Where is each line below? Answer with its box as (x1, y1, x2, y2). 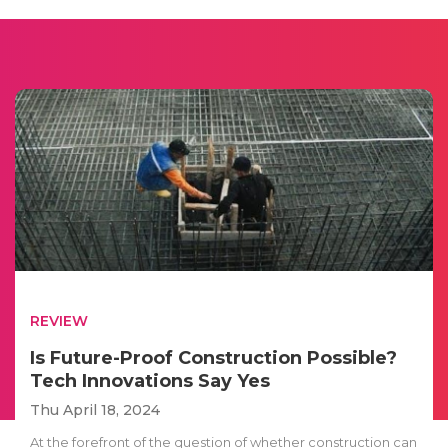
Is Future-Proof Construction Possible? (30, 346, 397, 369)
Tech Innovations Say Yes (30, 369, 270, 392)
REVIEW (30, 311, 88, 330)
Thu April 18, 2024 (30, 400, 160, 419)
